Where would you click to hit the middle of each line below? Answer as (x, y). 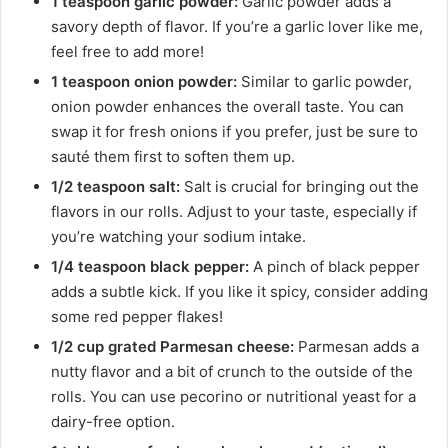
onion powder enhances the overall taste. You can (227, 107)
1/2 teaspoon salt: (115, 187)
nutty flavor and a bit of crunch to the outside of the (232, 372)
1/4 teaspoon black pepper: (150, 267)
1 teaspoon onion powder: (144, 82)
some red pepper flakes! (137, 317)
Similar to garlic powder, (324, 82)
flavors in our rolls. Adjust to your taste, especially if (234, 212)
